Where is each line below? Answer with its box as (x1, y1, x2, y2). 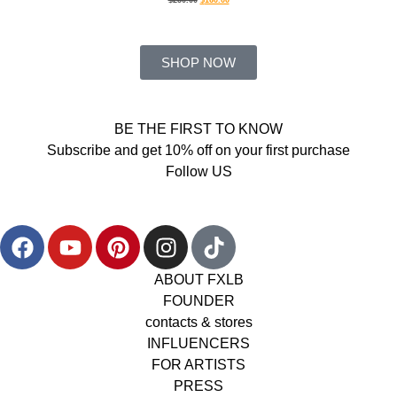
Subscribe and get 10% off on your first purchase (47, 143, 350, 159)
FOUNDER (162, 293, 235, 309)
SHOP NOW (161, 55, 236, 71)
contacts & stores (144, 315, 253, 331)
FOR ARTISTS (152, 357, 245, 373)
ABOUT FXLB (153, 272, 244, 288)
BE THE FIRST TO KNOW (114, 121, 283, 137)
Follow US (165, 164, 232, 180)
